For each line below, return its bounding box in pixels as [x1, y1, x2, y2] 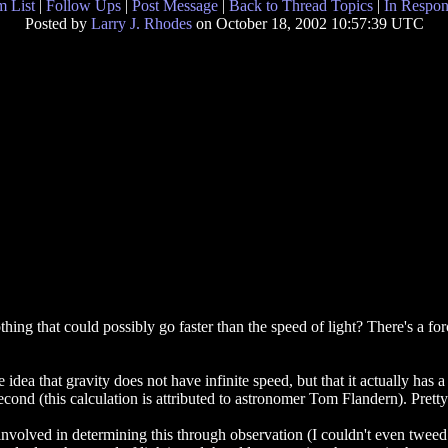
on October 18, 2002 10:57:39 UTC [191, 15, 424, 32]
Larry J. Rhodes [90, 15, 192, 32]
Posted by [24, 15, 91, 32]
